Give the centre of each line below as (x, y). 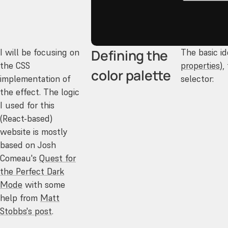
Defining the (130, 55)
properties (201, 65)
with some (44, 184)
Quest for (58, 158)
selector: (197, 79)
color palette (131, 75)
